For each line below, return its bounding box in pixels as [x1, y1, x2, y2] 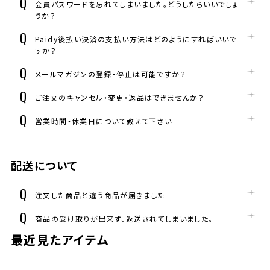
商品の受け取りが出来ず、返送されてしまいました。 [34, 213, 213, 224]
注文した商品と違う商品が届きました [34, 190, 165, 200]
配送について [10, 157, 78, 173]
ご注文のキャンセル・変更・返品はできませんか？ [34, 92, 205, 102]
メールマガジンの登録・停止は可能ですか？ [34, 69, 186, 79]
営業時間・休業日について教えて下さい [34, 116, 172, 126]
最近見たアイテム [10, 231, 109, 248]
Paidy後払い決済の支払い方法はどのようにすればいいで [34, 34, 237, 44]
